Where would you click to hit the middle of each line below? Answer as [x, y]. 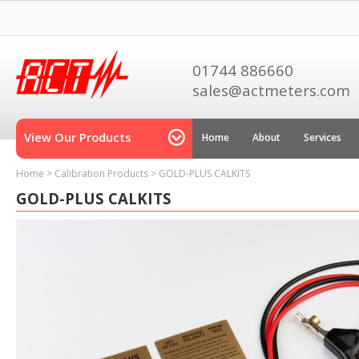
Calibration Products [101, 173]
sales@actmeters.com [271, 90]
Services [323, 137]
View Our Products [78, 137]
